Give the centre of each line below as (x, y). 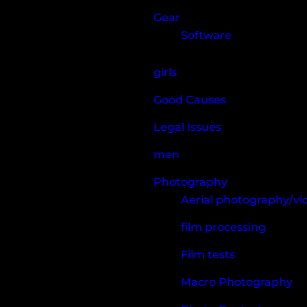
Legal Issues (187, 127)
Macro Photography (237, 282)
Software (206, 36)
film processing (223, 228)
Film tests (208, 255)
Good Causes (190, 100)
